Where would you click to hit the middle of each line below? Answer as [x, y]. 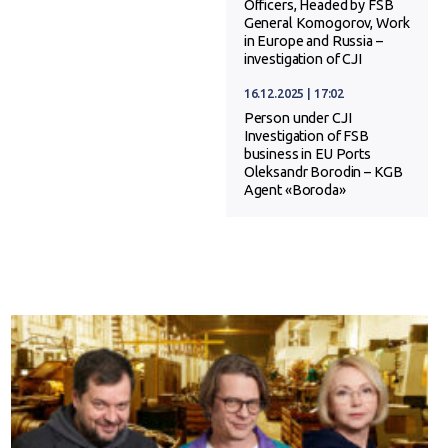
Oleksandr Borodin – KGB [323, 171]
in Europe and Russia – [313, 40]
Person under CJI [297, 117]
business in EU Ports [307, 153]
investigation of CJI [302, 58]
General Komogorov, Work [326, 22]
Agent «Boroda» [294, 189]
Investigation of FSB [306, 135]
